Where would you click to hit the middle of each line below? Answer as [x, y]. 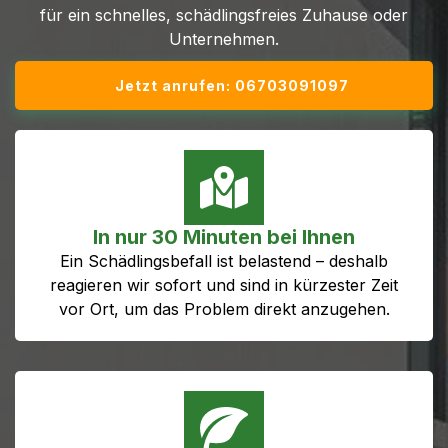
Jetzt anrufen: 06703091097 [232, 85]
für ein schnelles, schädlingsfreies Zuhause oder [224, 15]
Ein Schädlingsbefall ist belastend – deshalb [224, 260]
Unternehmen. [224, 39]
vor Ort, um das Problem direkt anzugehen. [224, 308]
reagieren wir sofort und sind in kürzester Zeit [224, 284]
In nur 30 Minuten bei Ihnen [224, 236]
